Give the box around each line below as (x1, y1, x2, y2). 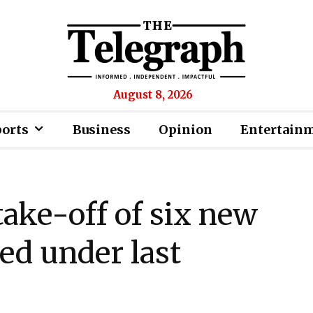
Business (73, 122, 131, 138)
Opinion (159, 122, 212, 138)
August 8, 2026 (113, 88, 193, 101)
